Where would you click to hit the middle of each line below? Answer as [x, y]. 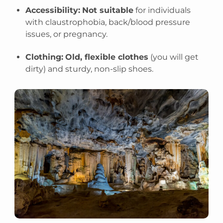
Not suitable [108, 10]
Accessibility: [53, 10]
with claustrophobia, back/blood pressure [108, 22]
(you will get [174, 57]
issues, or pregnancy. [67, 34]
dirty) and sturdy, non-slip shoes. [90, 69]
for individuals [162, 10]
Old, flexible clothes [107, 57]
